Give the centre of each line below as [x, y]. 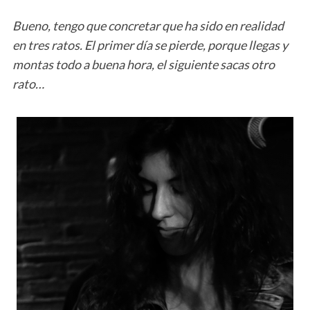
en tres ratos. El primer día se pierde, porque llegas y [150, 45]
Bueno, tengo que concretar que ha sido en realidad [148, 25]
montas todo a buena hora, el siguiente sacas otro [143, 64]
